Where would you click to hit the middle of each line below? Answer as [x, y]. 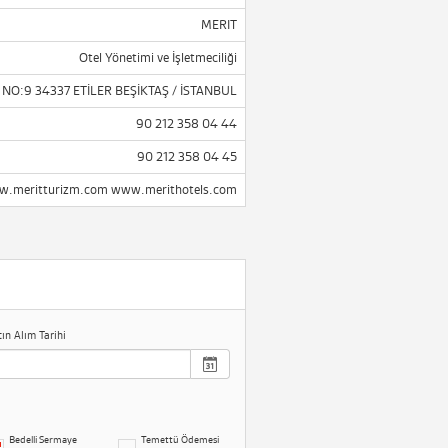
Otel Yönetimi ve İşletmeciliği [158, 57]
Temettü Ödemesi [180, 439]
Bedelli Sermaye [43, 439]
